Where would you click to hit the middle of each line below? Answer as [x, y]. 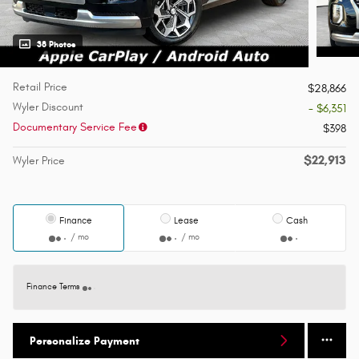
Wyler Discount [48, 107]
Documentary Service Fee [75, 127]
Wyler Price [39, 161]
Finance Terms [53, 287]
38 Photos [56, 45]
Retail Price [40, 87]
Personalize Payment [85, 341]
